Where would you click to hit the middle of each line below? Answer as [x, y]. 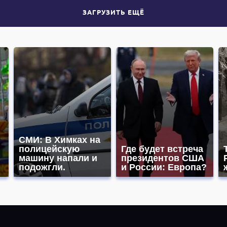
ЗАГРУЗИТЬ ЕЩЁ [113, 12]
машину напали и [58, 158]
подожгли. [42, 167]
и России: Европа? [164, 167]
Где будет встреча [162, 149]
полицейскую [49, 149]
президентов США [163, 158]
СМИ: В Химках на [60, 140]
